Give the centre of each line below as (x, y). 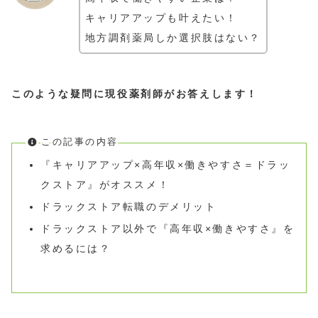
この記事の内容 (80, 142)
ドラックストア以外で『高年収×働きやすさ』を (168, 228)
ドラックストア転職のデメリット (128, 207)
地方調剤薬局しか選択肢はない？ (173, 38)
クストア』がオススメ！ (105, 185)
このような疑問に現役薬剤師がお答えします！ (135, 94)
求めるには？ (76, 248)
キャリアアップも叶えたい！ (161, 18)
